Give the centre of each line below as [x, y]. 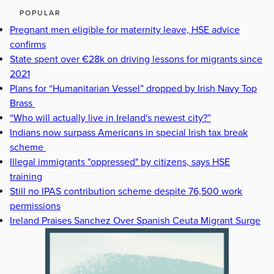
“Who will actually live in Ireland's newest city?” [110, 118]
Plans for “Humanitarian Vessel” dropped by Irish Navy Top [133, 88]
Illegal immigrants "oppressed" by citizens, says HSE [120, 162]
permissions [35, 206]
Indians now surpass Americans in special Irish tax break [129, 132]
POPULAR [40, 13]
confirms [28, 44]
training [26, 176]
